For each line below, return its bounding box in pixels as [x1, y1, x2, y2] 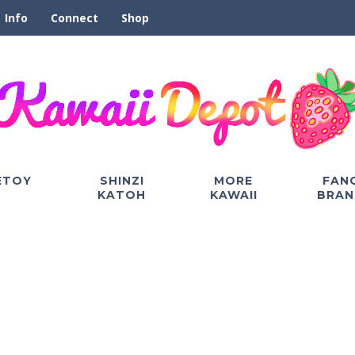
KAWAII [209, 187, 258, 202]
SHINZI [99, 173, 144, 188]
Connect [51, 10, 98, 25]
